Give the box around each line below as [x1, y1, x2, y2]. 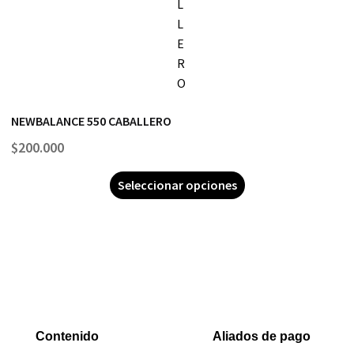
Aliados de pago [213, 329, 311, 343]
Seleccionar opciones [117, 176, 237, 193]
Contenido [36, 329, 99, 343]
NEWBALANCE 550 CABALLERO [11, 113, 172, 130]
